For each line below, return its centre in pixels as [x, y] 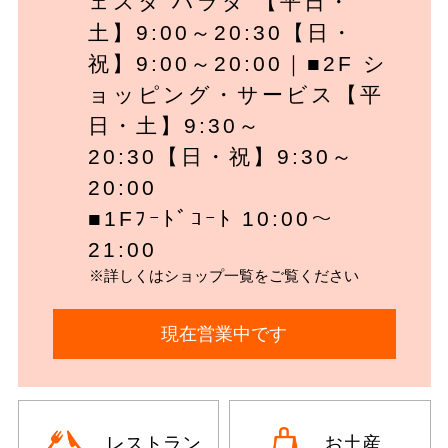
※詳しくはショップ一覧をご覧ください [224, 276]
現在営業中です [224, 333]
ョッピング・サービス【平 [235, 95]
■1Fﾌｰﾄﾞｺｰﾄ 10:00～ [211, 219]
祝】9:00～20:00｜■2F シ [237, 64]
